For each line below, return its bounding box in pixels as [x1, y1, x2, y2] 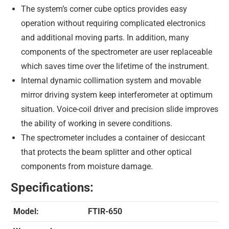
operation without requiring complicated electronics [21, 18, 205, 28]
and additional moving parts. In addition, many [21, 33, 189, 42]
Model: [13, 207, 39, 216]
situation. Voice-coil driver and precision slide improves [21, 104, 218, 114]
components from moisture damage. [21, 162, 153, 171]
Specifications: [11, 180, 94, 195]
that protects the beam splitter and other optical [21, 147, 192, 157]
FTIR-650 [88, 207, 122, 216]
